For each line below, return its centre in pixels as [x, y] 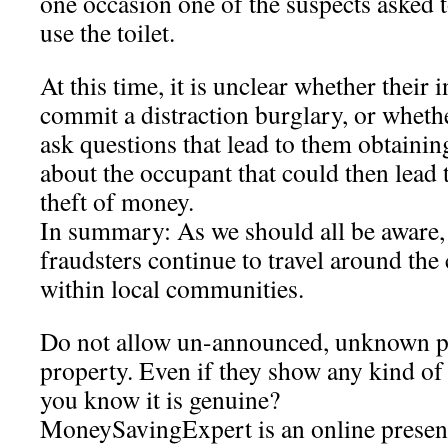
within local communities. [172, 288]
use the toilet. [107, 32]
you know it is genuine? [160, 399]
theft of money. [117, 201]
